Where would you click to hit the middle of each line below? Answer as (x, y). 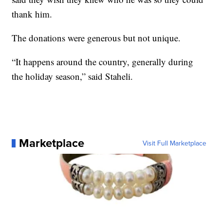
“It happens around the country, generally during (103, 62)
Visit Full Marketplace (174, 143)
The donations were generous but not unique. (96, 38)
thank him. (32, 14)
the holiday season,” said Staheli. (73, 76)
